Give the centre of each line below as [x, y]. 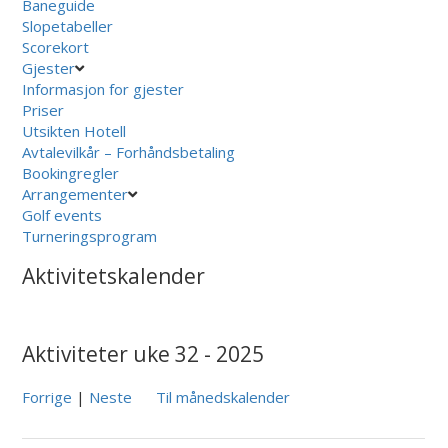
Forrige [47, 396]
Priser [43, 109]
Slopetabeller [68, 25]
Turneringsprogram [90, 235]
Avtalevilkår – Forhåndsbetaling [129, 151]
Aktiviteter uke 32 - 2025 [143, 353]
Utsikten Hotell [74, 130]
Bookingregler [71, 172]
